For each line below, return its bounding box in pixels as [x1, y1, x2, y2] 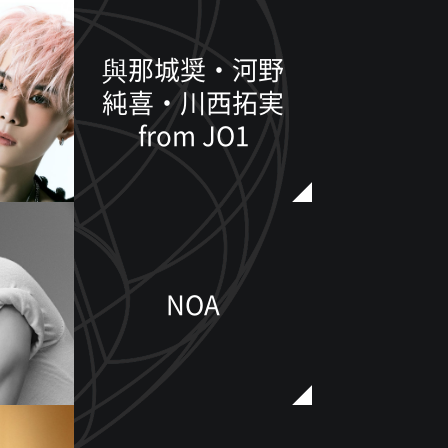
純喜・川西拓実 [102, 82, 284, 120]
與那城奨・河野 [102, 49, 284, 87]
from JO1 [137, 115, 249, 153]
